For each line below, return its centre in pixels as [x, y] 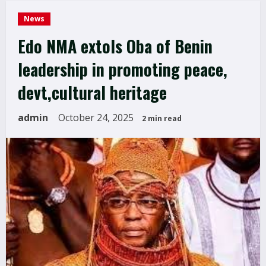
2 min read [162, 118]
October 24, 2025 [97, 117]
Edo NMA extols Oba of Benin [115, 46]
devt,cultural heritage [92, 92]
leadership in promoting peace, [123, 69]
